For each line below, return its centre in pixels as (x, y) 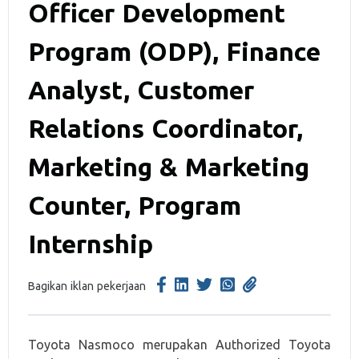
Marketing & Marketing (169, 167)
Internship (91, 244)
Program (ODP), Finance (174, 51)
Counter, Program (135, 205)
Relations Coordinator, (165, 128)
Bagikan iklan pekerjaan (87, 286)
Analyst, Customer (141, 90)
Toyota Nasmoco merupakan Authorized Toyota (179, 345)
